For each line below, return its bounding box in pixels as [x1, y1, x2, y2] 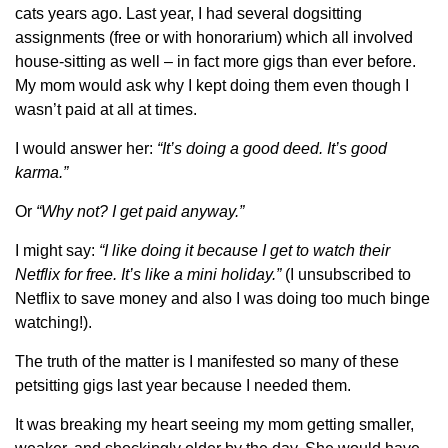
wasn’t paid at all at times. [15, 101, 197, 119]
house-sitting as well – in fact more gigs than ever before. [15, 53, 416, 71]
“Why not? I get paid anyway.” [36, 203, 244, 221]
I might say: [15, 242, 99, 260]
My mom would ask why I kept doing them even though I [15, 77, 409, 95]
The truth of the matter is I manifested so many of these [15, 353, 399, 371]
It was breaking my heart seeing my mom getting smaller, [15, 416, 414, 434]
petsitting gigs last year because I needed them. [15, 377, 351, 395]
